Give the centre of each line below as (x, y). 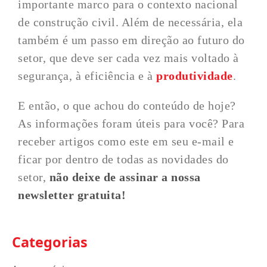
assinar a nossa (160, 177)
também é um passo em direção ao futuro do (131, 40)
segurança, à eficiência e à (87, 76)
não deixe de (83, 177)
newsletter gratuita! (72, 195)
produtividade (195, 76)
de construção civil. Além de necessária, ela (131, 22)
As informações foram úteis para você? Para (131, 123)
